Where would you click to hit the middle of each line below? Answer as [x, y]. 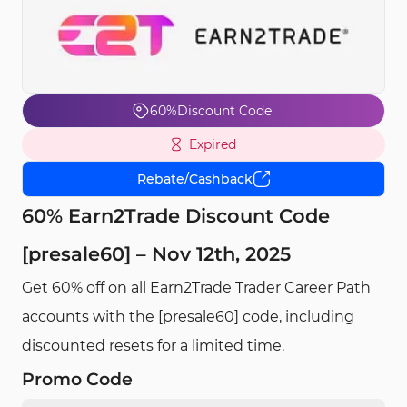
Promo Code [77, 379]
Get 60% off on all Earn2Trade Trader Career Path [196, 288]
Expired [213, 144]
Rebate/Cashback [194, 179]
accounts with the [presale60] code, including [188, 317]
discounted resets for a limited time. [153, 346]
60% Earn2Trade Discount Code [176, 216]
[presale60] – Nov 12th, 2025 [156, 254]
